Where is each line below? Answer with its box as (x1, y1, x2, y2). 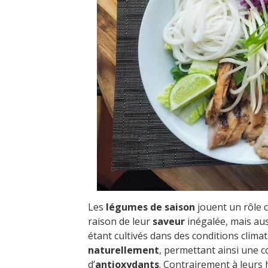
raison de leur (88, 214, 153, 228)
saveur (153, 214, 185, 228)
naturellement (88, 243, 159, 257)
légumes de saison (106, 200, 195, 214)
